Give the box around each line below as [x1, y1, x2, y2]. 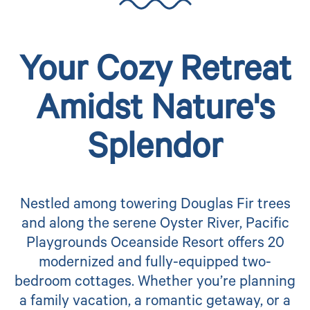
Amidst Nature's [35, 93, 275, 132]
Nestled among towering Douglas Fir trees [19, 197, 291, 214]
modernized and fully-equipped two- [39, 255, 271, 272]
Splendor [87, 132, 223, 171]
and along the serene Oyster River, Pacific [21, 217, 289, 233]
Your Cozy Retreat [19, 55, 291, 93]
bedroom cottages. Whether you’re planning [15, 275, 295, 291]
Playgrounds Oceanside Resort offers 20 [26, 236, 284, 253]
